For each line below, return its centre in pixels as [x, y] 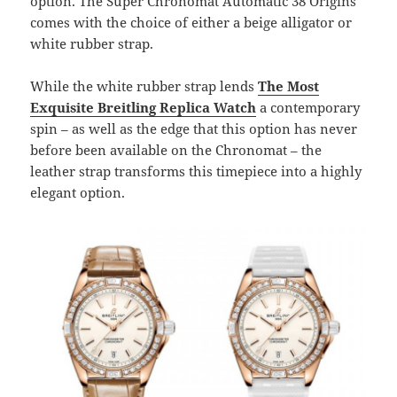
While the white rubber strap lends [144, 86]
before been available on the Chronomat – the [176, 150]
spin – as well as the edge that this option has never [194, 129]
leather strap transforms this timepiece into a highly [196, 171]
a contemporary [308, 108]
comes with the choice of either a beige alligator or [191, 23]
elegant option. [78, 193]
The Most [289, 86]
